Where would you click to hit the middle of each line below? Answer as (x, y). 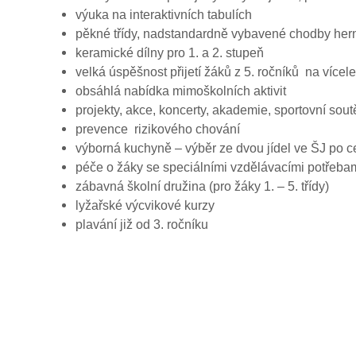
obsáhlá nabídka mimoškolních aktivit (181, 91)
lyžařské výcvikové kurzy (145, 205)
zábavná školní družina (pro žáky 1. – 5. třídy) (202, 186)
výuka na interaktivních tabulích (164, 15)
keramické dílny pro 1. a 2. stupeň (170, 53)
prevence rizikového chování (158, 129)
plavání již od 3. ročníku (142, 224)
